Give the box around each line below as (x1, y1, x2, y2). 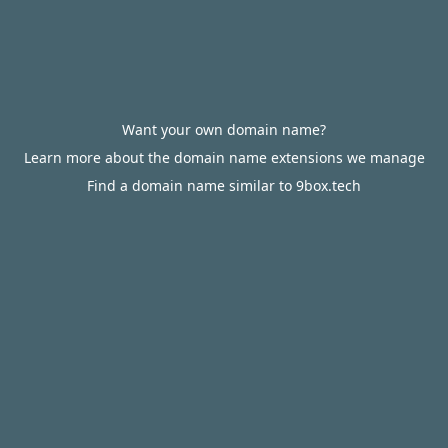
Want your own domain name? (122, 120, 326, 139)
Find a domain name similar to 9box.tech (87, 176, 361, 195)
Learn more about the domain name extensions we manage (23, 148, 425, 167)
